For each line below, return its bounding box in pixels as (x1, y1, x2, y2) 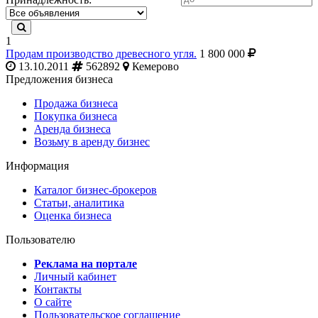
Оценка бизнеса (34, 209, 111, 221)
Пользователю (6, 233, 75, 246)
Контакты (34, 283, 82, 295)
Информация (6, 159, 69, 172)
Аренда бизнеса (34, 122, 111, 135)
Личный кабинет (34, 270, 116, 283)
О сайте (34, 295, 72, 308)
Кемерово (129, 60, 179, 72)
